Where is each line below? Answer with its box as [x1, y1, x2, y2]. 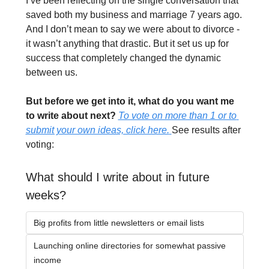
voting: [25, 139, 54, 150]
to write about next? [25, 110, 118, 121]
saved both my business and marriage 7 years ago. [25, 10, 242, 20]
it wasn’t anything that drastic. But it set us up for [25, 38, 229, 49]
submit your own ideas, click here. [25, 125, 169, 136]
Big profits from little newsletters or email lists [33, 218, 204, 228]
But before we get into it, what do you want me [25, 96, 234, 107]
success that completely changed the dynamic [25, 53, 221, 64]
